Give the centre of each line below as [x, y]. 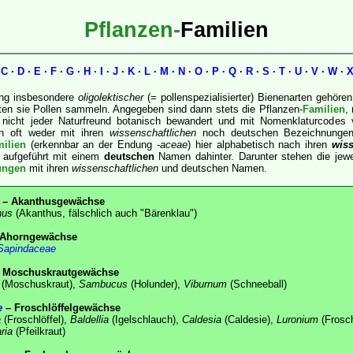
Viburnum [205, 284]
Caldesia [202, 319]
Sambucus [103, 284]
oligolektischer [111, 97]
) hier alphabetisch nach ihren [260, 144]
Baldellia [89, 319]
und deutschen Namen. [213, 168]
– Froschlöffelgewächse [61, 307]
